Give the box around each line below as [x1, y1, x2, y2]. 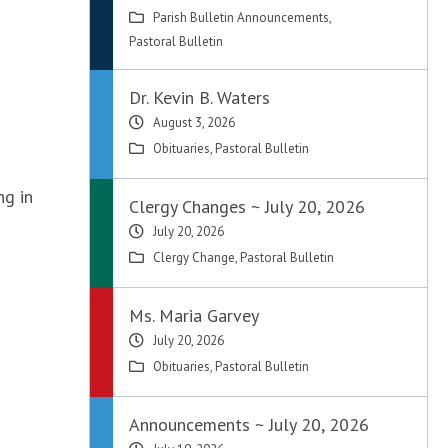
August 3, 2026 [153, 114, 236, 131]
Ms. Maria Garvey [129, 304, 260, 327]
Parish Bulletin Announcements [153, 9, 330, 26]
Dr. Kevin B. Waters [129, 86, 271, 109]
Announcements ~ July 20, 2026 [129, 413, 370, 436]
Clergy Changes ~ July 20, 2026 [129, 195, 366, 218]
